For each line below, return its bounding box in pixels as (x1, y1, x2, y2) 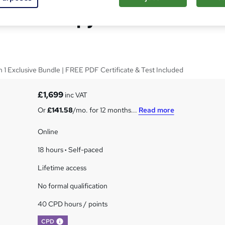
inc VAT (63, 90, 87, 99)
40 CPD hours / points (37, 199, 107, 208)
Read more (138, 105, 174, 115)
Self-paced (66, 145, 103, 154)
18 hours (37, 145, 65, 154)
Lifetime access (37, 163, 86, 172)
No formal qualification (37, 181, 107, 190)
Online (37, 127, 58, 136)
